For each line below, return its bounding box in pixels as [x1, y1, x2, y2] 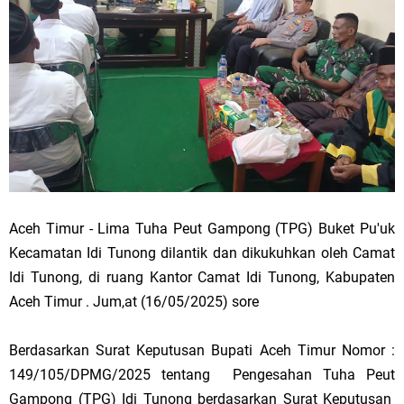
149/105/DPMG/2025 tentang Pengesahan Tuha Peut [9, 366, 395, 383]
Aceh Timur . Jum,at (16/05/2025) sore [9, 293, 259, 310]
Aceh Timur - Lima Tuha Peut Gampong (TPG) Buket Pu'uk [9, 220, 395, 237]
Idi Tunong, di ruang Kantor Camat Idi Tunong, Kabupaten [9, 269, 395, 286]
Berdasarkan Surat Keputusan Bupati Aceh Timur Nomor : [9, 342, 395, 359]
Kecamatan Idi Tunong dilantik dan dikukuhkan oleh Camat [9, 244, 395, 262]
